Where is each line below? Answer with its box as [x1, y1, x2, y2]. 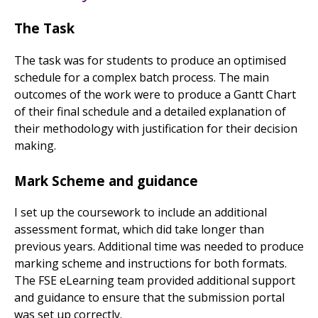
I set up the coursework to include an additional [14, 204, 267, 221]
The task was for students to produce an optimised [14, 52, 286, 68]
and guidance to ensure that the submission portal [14, 290, 285, 306]
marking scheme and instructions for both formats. [14, 256, 287, 272]
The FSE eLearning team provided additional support [14, 273, 295, 289]
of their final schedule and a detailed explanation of [14, 103, 286, 119]
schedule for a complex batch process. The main [14, 69, 269, 85]
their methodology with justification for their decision [14, 120, 297, 136]
